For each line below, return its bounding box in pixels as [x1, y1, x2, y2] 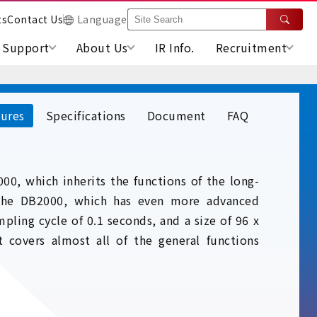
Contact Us [7, 12, 63, 27]
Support [2, 38, 50, 56]
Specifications [45, 106, 126, 124]
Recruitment [215, 38, 287, 56]
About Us [76, 38, 128, 56]
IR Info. [154, 38, 195, 56]
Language [76, 12, 127, 27]
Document [146, 106, 206, 124]
